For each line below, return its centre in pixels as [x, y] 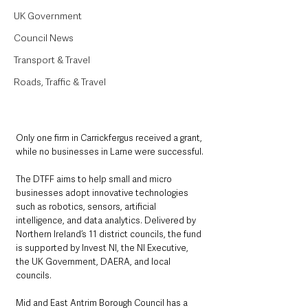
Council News [44, 38]
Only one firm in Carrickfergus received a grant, [110, 138]
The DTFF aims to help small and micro [95, 179]
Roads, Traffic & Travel [60, 82]
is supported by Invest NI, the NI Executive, [103, 248]
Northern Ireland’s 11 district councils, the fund [110, 234]
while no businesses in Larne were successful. [110, 152]
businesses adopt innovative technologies [103, 193]
